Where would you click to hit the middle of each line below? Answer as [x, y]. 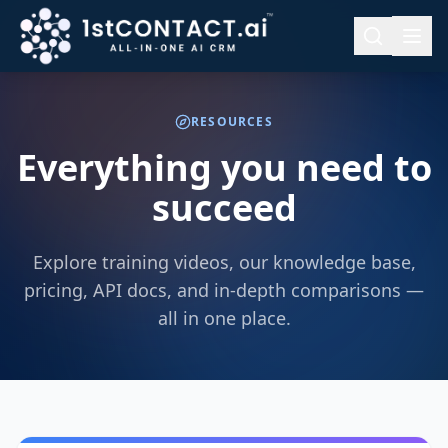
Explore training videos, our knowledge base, [224, 262]
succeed [224, 207]
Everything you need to [224, 167]
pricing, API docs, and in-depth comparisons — [224, 290]
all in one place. [224, 318]
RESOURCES [232, 121]
